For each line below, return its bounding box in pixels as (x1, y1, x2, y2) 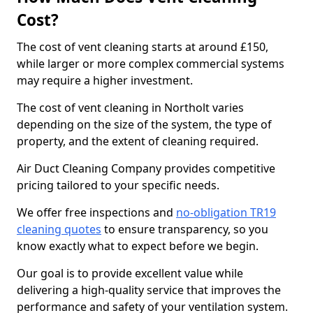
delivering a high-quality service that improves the (17, 282, 281, 298)
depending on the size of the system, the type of (17, 117, 272, 132)
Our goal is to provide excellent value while (17, 265, 243, 281)
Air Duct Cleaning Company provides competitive (17, 161, 275, 176)
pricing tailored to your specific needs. (17, 177, 222, 193)
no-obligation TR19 (176, 205, 276, 220)
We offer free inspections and (17, 205, 176, 220)
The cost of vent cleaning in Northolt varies (17, 100, 244, 115)
